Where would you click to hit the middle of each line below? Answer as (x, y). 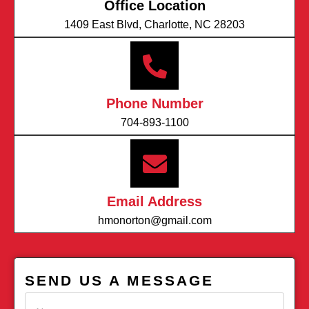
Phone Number (154, 104)
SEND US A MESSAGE (119, 281)
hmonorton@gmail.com (154, 221)
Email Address (154, 202)
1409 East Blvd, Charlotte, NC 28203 (154, 25)
